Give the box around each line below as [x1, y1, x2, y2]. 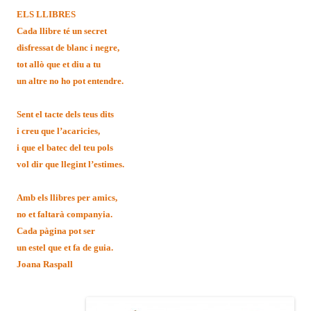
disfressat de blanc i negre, [17, 42, 119, 53]
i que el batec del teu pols [17, 142, 113, 153]
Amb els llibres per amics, [17, 192, 117, 203]
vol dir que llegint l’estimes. [17, 159, 124, 169]
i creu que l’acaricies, [17, 126, 100, 136]
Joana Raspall [17, 259, 73, 269]
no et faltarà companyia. [17, 209, 112, 219]
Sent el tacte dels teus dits [17, 109, 114, 119]
